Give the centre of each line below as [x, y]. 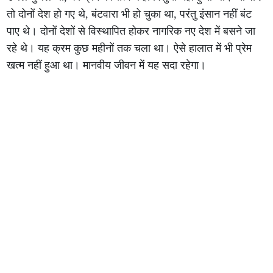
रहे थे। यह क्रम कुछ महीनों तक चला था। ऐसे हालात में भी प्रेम [129, 48]
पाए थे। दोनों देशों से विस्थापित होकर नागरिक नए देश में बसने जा [131, 31]
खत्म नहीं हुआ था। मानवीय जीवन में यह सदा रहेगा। [107, 65]
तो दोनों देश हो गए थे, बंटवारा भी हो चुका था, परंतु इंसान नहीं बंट [129, 14]
